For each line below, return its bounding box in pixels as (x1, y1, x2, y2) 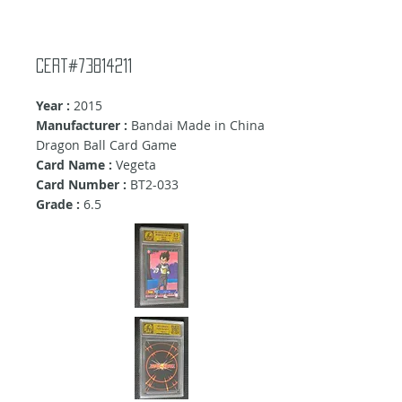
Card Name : (36, 156, 116, 174)
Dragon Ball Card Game (36, 136, 177, 154)
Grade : (36, 196, 80, 214)
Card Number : (36, 176, 127, 194)
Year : (36, 97, 70, 115)
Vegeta (116, 156, 156, 174)
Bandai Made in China (127, 117, 265, 135)
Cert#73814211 (36, 58, 132, 74)
